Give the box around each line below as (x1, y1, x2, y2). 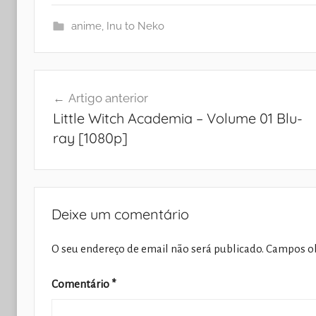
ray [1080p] (52, 129, 128, 147)
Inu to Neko (106, 19, 164, 32)
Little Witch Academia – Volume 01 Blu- (52, 109, 303, 128)
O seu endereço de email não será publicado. (51, 242, 264, 255)
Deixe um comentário (51, 205, 189, 223)
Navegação (33, 70, 125, 92)
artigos (33, 121, 91, 143)
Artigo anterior (68, 91, 148, 106)
